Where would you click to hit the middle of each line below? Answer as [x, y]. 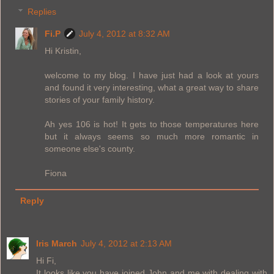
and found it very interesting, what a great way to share [152, 88]
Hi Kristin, [63, 51]
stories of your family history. [100, 100]
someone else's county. [90, 149]
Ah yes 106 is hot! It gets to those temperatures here [152, 124]
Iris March [57, 244]
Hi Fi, [46, 261]
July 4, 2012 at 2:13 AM [126, 244]
